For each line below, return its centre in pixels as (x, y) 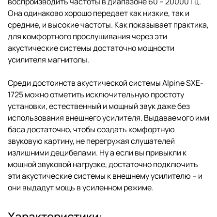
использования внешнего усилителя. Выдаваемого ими (108, 117)
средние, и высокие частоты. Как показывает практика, (108, 24)
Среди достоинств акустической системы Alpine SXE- (106, 83)
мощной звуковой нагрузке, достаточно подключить (103, 164)
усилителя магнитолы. (48, 59)
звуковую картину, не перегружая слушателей (91, 141)
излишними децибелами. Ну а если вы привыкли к (97, 152)
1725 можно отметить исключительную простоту (96, 94)
